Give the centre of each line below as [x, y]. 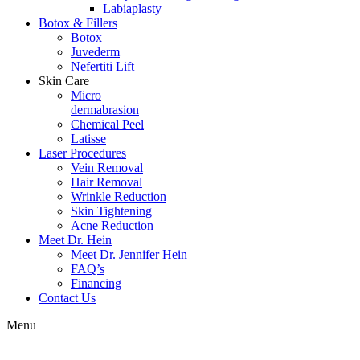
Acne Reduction [112, 225]
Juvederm [95, 51]
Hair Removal [106, 182]
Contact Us [67, 297]
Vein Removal [107, 167]
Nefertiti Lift [102, 66]
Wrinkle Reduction [119, 196]
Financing [96, 283]
